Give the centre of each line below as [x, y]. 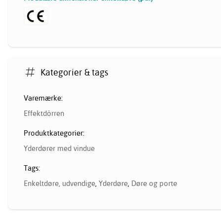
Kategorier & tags [74, 72]
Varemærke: [43, 98]
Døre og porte [154, 184]
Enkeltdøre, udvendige [59, 184]
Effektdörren [44, 113]
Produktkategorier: [54, 133]
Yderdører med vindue [59, 148]
